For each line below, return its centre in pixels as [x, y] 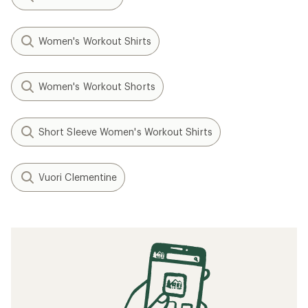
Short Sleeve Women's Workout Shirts [125, 132]
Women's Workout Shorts [97, 86]
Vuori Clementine [78, 177]
